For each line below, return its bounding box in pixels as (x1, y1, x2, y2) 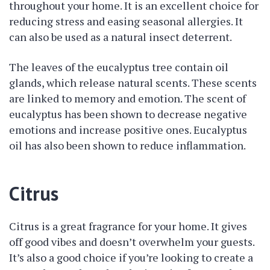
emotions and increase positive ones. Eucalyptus (9, 122, 247, 137)
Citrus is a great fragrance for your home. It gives (9, 219, 247, 233)
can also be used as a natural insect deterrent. (9, 30, 232, 44)
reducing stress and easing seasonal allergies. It (9, 14, 243, 28)
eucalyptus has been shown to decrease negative (9, 107, 247, 121)
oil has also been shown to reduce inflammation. (9, 138, 246, 152)
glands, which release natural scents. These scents (9, 75, 257, 90)
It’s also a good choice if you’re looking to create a (9, 250, 253, 265)
